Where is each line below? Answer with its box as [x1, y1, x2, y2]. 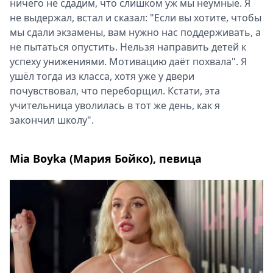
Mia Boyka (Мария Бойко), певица [10, 151, 202, 166]
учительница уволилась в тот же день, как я [10, 99, 220, 113]
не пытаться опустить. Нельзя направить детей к [10, 40, 246, 54]
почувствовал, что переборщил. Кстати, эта [10, 84, 220, 98]
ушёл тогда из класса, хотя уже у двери [10, 69, 194, 83]
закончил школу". [10, 113, 94, 127]
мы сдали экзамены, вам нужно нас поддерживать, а [10, 26, 261, 40]
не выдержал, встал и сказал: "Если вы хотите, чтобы [10, 11, 261, 25]
